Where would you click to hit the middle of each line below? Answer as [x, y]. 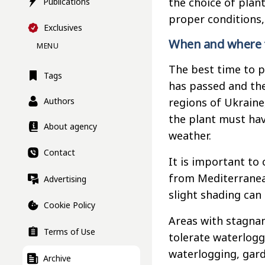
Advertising [65, 179]
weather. [190, 135]
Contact [59, 153]
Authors [59, 101]
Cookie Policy [70, 205]
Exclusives [63, 28]
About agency [70, 127]
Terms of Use [70, 232]
